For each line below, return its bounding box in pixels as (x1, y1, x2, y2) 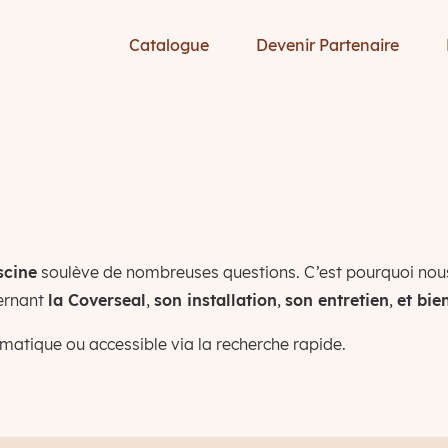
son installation (153, 290, 277, 310)
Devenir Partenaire (256, 35, 399, 55)
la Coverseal (47, 290, 146, 310)
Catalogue (129, 35, 209, 55)
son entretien (284, 290, 389, 310)
